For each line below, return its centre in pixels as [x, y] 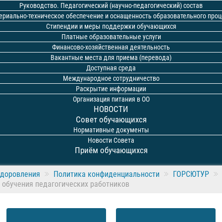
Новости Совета [111, 140]
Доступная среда [111, 68]
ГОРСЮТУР [191, 174]
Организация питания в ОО [111, 99]
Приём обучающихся [111, 150]
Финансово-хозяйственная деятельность [111, 47]
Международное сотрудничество [111, 78]
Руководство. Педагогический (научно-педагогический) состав [111, 5]
